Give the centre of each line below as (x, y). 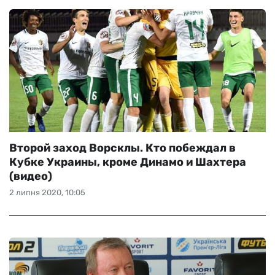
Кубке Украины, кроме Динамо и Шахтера (128, 162)
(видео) (31, 176)
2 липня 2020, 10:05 (47, 192)
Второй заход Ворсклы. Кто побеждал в (122, 148)
